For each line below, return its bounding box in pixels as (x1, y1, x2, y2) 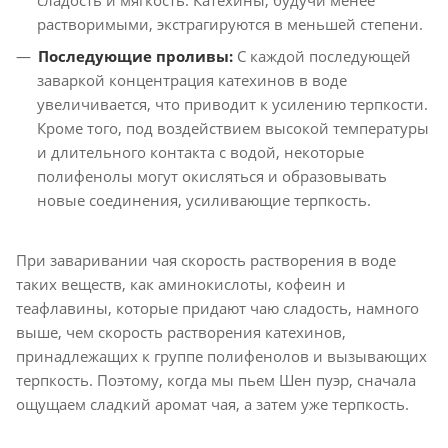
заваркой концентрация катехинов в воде (37, 70, 347, 90)
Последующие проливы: (38, 46, 233, 66)
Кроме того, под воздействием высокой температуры (37, 118, 429, 138)
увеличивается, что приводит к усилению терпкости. (37, 94, 428, 114)
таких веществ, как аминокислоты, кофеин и (16, 274, 346, 294)
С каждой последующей (233, 46, 411, 66)
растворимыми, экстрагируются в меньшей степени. (37, 14, 423, 34)
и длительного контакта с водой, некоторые (37, 142, 364, 162)
